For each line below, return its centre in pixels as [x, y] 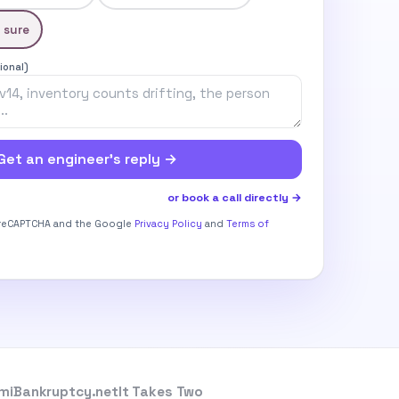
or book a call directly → [234, 198]
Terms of [248, 224]
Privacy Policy [169, 224]
